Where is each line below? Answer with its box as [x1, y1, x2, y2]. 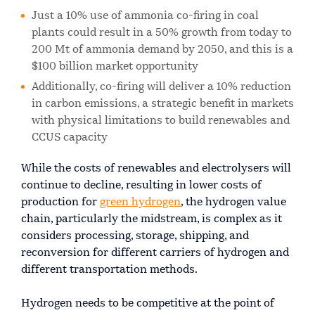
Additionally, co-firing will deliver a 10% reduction [32, 82, 291, 94]
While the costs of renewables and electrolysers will [21, 163, 291, 175]
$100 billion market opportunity [32, 61, 198, 73]
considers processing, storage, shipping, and [21, 231, 249, 243]
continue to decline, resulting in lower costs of [21, 180, 262, 192]
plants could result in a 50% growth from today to [32, 27, 292, 39]
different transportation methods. [21, 264, 198, 276]
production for [21, 197, 100, 209]
